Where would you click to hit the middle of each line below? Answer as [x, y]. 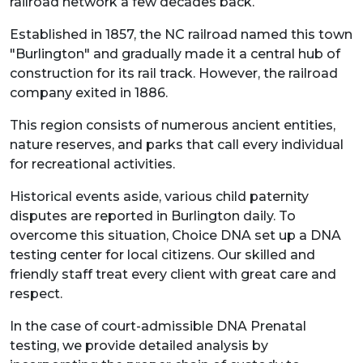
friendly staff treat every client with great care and [173, 274]
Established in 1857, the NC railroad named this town [181, 34]
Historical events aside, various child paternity [159, 196]
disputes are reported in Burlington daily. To [153, 216]
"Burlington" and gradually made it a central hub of [175, 54]
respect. [38, 294]
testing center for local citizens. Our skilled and [162, 255]
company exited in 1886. [89, 93]
